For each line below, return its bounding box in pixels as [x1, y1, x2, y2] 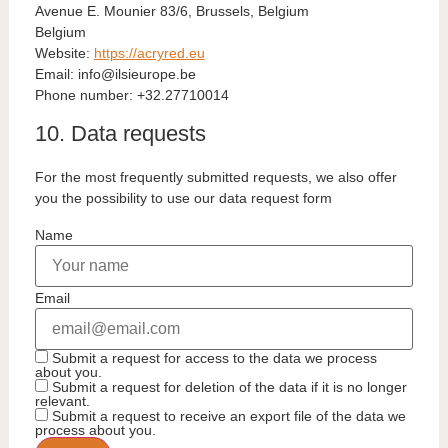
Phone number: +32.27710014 [34, 87, 229, 104]
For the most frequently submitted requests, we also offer [34, 169, 397, 186]
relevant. [34, 392, 90, 409]
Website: [34, 45, 94, 62]
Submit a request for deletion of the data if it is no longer [47, 378, 407, 395]
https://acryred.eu [93, 45, 205, 62]
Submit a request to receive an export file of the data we [47, 407, 406, 424]
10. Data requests [34, 121, 206, 147]
